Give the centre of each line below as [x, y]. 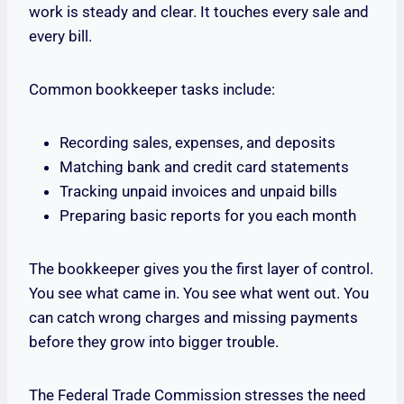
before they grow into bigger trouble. [154, 342]
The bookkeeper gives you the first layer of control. [201, 269]
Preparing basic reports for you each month [208, 216]
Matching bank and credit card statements [204, 167]
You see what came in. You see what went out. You [199, 294]
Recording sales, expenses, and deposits [197, 143]
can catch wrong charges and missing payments [193, 318]
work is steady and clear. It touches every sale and [199, 12]
